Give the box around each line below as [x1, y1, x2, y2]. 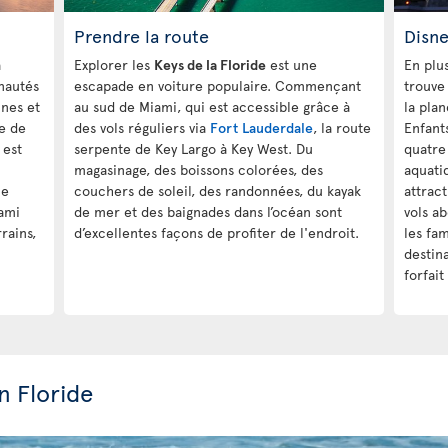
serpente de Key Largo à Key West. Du [74, 138, 313, 158]
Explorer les [74, 54, 154, 74]
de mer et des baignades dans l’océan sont [74, 201, 342, 221]
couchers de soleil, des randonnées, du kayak [74, 180, 361, 200]
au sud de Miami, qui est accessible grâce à [74, 96, 350, 116]
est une [266, 54, 317, 74]
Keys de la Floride [154, 54, 266, 74]
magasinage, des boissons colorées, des [74, 159, 323, 179]
